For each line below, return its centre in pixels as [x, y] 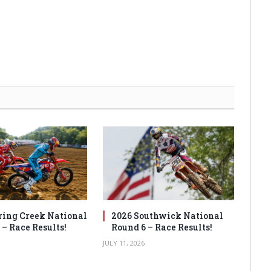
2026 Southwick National [168, 215]
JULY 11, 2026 [124, 243]
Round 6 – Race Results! [162, 227]
